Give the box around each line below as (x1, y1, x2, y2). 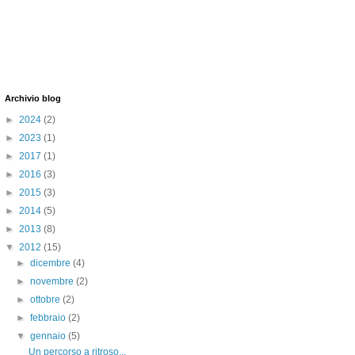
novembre (30, 276, 77, 287)
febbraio (30, 312, 69, 323)
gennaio (30, 330, 69, 342)
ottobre (30, 294, 63, 305)
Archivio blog (5, 94, 61, 103)
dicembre (30, 258, 74, 269)
